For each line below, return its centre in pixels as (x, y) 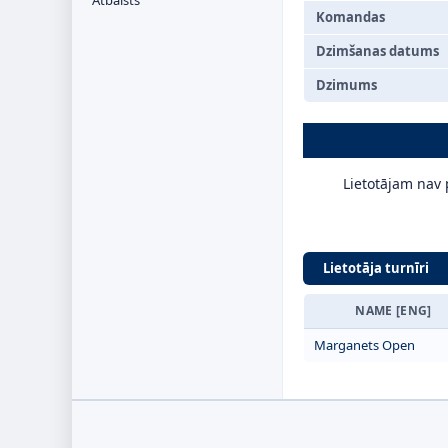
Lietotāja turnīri (376, 268)
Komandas (350, 17)
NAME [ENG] (393, 310)
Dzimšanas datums (377, 51)
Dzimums (346, 85)
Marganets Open (364, 345)
